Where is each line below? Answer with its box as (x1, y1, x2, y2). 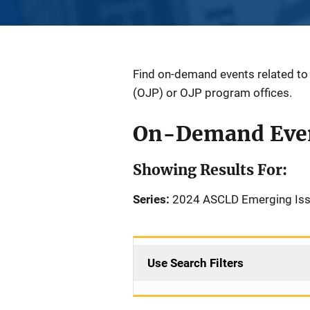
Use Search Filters (147, 256, 244, 270)
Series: (133, 192, 170, 206)
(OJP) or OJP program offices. (133, 86, 292, 100)
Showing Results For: (133, 161, 287, 179)
